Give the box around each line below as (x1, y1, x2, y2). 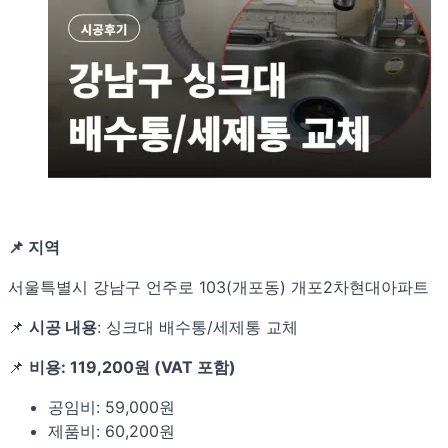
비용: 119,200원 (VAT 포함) (29, 356, 236, 377)
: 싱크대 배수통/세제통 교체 (97, 316, 298, 337)
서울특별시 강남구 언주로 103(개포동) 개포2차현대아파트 (8, 276, 429, 297)
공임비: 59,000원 (48, 396, 175, 417)
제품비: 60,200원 (48, 420, 175, 441)
